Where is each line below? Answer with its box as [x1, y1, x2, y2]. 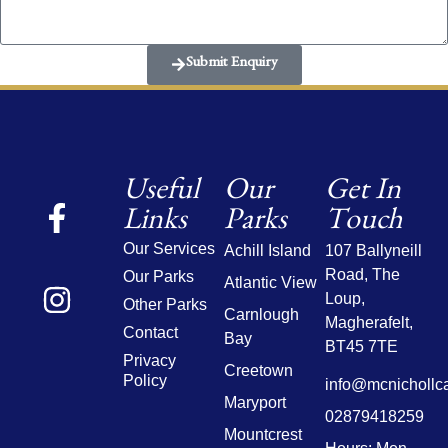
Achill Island [224, 242, 312, 260]
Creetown [224, 362, 294, 380]
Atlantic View [224, 274, 318, 292]
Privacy [123, 352, 177, 370]
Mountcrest [224, 426, 303, 444]
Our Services [123, 240, 216, 258]
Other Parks [123, 296, 208, 314]
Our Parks [123, 268, 195, 286]
